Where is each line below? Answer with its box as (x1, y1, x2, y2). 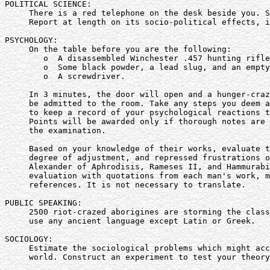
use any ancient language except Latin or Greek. (5, 216, 256, 225)
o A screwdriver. (5, 72, 125, 81)
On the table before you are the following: (5, 45, 231, 54)
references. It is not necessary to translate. (5, 180, 246, 189)
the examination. (5, 126, 106, 135)
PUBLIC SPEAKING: (5, 198, 82, 207)
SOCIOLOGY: (5, 234, 53, 243)
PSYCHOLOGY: (5, 36, 58, 45)
